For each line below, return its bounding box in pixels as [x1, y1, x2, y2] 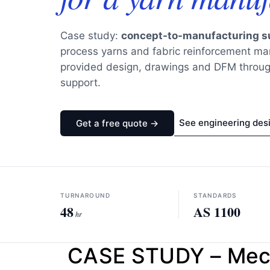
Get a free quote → [76, 117, 159, 129]
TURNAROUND [60, 192, 110, 199]
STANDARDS [193, 192, 237, 199]
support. [60, 77, 101, 89]
